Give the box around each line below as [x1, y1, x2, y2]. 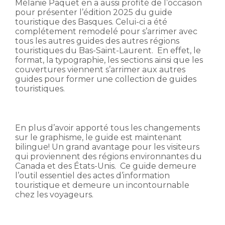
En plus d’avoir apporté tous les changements [15, 123, 200, 133]
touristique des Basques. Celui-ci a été [15, 17, 167, 27]
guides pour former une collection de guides [15, 74, 196, 84]
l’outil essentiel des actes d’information [15, 170, 170, 180]
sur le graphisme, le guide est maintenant [15, 132, 182, 142]
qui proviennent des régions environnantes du [15, 151, 202, 161]
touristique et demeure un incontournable [15, 180, 189, 190]
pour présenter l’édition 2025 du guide [15, 7, 172, 17]
